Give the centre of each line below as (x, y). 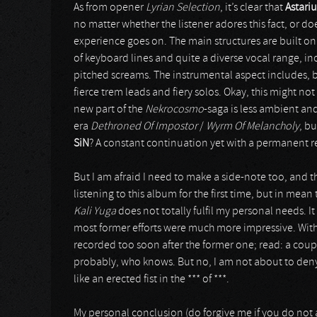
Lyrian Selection (183, 8)
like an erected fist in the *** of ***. (151, 279)
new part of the (109, 110)
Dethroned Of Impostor (144, 127)
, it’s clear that (253, 8)
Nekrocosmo (174, 110)
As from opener (110, 8)
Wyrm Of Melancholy (253, 127)
